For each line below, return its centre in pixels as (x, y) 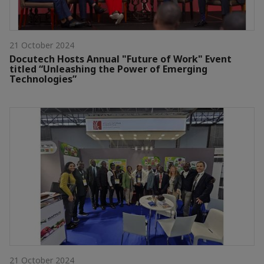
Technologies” (43, 79)
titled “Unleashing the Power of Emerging (108, 69)
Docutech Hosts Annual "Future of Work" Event (121, 59)
